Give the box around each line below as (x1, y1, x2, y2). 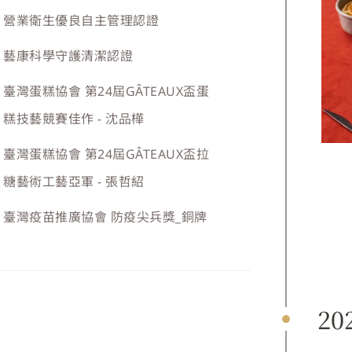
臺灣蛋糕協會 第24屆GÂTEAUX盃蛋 (3, 82, 210, 100)
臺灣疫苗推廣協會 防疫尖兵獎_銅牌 (3, 208, 207, 225)
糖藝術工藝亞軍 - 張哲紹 (3, 173, 145, 190)
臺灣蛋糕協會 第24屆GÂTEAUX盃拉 (3, 145, 210, 163)
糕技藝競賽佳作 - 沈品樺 (3, 110, 145, 127)
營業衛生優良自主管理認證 (3, 12, 159, 29)
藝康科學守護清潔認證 (3, 47, 134, 64)
